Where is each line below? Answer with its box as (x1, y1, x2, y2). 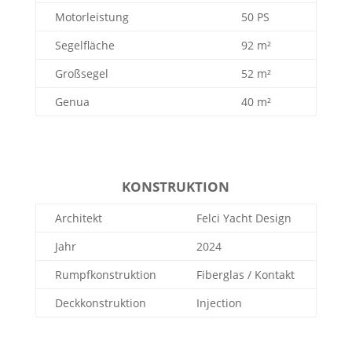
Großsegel (54, 66, 108, 82)
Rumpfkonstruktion (54, 267, 156, 283)
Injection (196, 295, 242, 311)
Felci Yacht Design (196, 211, 291, 226)
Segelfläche (54, 38, 115, 53)
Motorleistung (54, 9, 129, 25)
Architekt (54, 211, 102, 226)
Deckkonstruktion (54, 295, 146, 311)
